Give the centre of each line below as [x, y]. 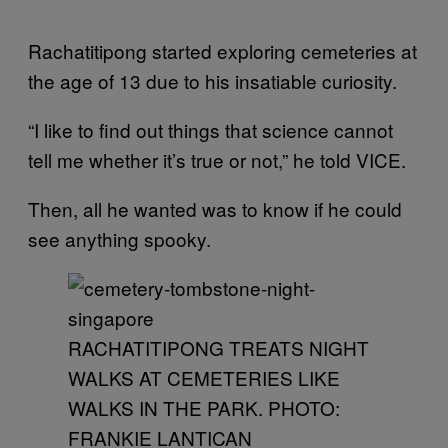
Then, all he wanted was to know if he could [215, 208]
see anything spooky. [119, 238]
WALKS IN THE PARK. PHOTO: [204, 407]
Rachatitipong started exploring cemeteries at [222, 50]
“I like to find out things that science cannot [210, 129]
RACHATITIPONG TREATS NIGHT [218, 347]
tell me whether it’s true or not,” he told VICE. [217, 159]
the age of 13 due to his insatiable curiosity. [212, 80]
